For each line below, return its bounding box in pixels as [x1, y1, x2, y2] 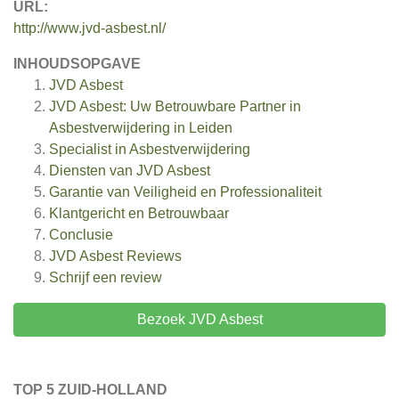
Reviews [123, 248, 182, 265]
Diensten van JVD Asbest [49, 163, 210, 179]
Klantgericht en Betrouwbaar [49, 206, 229, 222]
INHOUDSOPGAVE [13, 56, 141, 72]
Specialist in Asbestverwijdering [49, 142, 250, 158]
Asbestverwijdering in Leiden [49, 120, 232, 136]
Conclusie [49, 227, 113, 243]
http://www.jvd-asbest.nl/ [13, 20, 166, 37]
